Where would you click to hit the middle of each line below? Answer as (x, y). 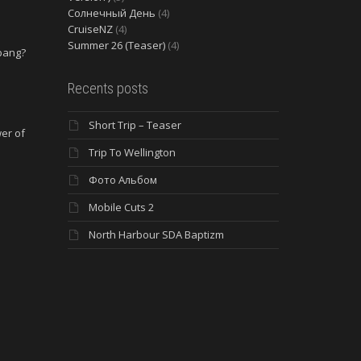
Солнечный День (111, 12)
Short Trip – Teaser (135, 124)
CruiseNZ (90, 29)
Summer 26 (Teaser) (116, 45)
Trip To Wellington (132, 152)
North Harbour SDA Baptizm (156, 234)
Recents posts (108, 88)
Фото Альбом (122, 179)
